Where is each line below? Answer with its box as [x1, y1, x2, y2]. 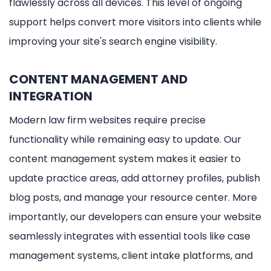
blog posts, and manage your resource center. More [9, 190, 257, 204]
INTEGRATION [9, 87, 93, 105]
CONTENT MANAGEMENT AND [9, 70, 188, 88]
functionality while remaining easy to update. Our [9, 132, 241, 146]
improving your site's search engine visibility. [9, 34, 217, 48]
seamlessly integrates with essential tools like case [9, 229, 250, 243]
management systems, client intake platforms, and [9, 248, 253, 263]
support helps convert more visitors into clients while [9, 15, 261, 29]
